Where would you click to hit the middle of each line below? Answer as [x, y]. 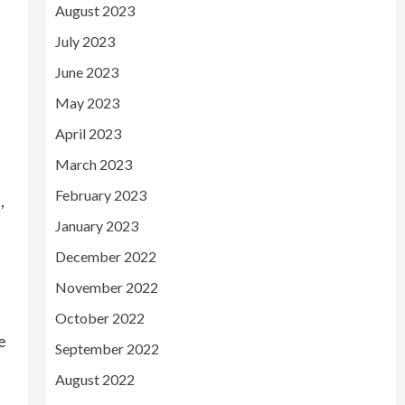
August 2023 [94, 10]
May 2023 [87, 103]
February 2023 [100, 195]
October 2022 [99, 318]
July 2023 [85, 41]
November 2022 [106, 287]
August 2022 [94, 379]
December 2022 [105, 256]
